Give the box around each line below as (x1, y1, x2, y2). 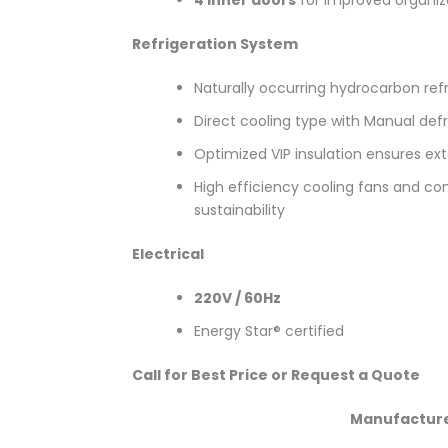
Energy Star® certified (194, 320, 344, 341)
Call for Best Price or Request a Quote (132, 364, 420, 385)
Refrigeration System (132, 33, 298, 54)
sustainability (194, 199, 285, 220)
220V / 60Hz (194, 287, 281, 308)
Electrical (132, 243, 204, 264)
